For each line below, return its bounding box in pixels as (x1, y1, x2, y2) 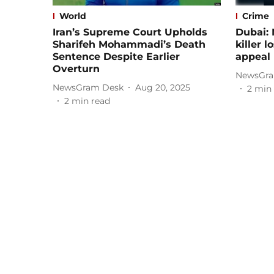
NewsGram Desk (53, 81, 124, 93)
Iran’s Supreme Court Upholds (53, 26, 207, 39)
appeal (235, 51, 270, 63)
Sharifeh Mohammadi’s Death (53, 39, 206, 51)
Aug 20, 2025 (135, 81, 190, 93)
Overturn (53, 63, 100, 75)
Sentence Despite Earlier (53, 51, 180, 63)
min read (72, 95, 110, 107)
